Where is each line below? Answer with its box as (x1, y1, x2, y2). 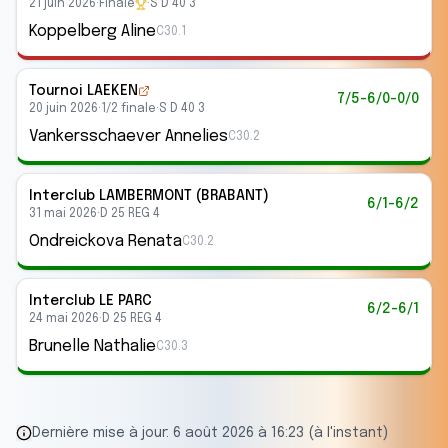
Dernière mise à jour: (32, 426, 173, 440)
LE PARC (99, 294, 152, 308)
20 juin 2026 (29, 103, 98, 115)
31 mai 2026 (29, 208, 97, 220)
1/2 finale (101, 103, 156, 115)
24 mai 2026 (29, 313, 99, 325)
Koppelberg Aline (29, 23, 156, 40)
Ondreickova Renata (29, 233, 182, 250)
